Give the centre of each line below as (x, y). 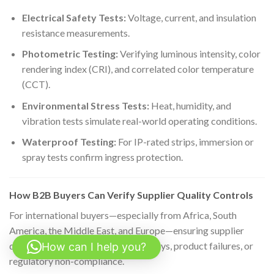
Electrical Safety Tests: (74, 17)
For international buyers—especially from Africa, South (123, 215)
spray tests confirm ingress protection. (102, 157)
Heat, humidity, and (190, 105)
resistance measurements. (76, 32)
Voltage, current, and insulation (191, 17)
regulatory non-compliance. (67, 261)
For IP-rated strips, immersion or (185, 142)
